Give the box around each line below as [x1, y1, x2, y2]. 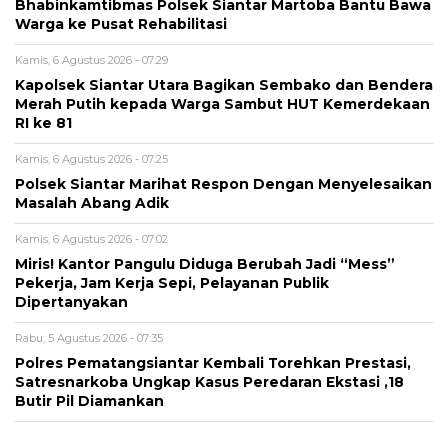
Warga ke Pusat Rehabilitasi [15, 16, 231, 33]
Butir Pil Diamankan [15, 393, 164, 410]
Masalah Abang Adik [15, 195, 173, 212]
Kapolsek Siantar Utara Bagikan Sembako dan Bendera [15, 77, 433, 94]
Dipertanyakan [15, 294, 128, 311]
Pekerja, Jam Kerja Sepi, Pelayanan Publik [15, 275, 329, 292]
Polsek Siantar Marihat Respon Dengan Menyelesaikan [15, 176, 432, 193]
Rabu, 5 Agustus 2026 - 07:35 [15, 331, 163, 346]
